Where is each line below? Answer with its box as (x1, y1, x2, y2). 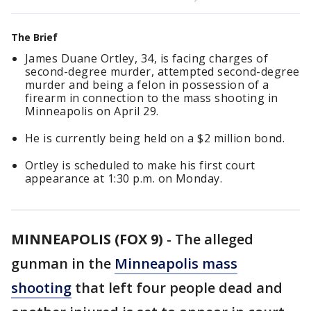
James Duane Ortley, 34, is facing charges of (25, 51, 269, 66)
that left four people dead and (72, 278, 283, 297)
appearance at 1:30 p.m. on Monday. (25, 171, 223, 186)
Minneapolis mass (115, 254, 237, 273)
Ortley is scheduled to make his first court (25, 158, 255, 173)
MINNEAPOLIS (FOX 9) (11, 230, 163, 249)
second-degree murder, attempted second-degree (25, 64, 300, 79)
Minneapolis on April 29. (25, 103, 159, 119)
